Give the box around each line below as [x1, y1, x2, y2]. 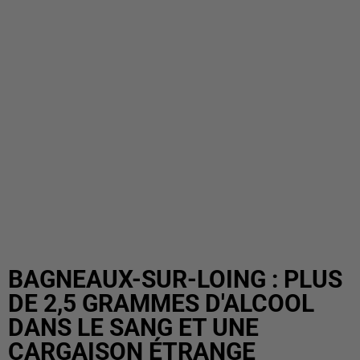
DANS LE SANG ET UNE [8, 313, 259, 342]
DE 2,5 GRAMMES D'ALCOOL [8, 289, 314, 317]
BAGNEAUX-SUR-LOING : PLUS [8, 265, 342, 293]
